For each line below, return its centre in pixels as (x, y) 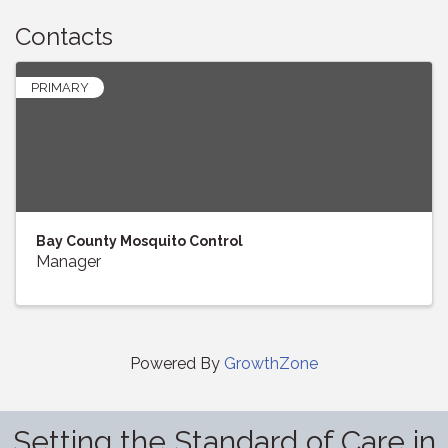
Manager (68, 262)
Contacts (64, 37)
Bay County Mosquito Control (139, 241)
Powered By (177, 364)
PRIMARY (60, 88)
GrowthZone (271, 364)
